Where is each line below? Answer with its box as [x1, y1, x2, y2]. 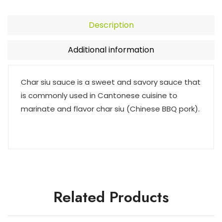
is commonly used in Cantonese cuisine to [21, 90, 177, 101]
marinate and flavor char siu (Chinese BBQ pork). [21, 103, 200, 114]
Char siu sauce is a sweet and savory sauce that [21, 76, 201, 87]
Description [88, 19, 134, 31]
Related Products [53, 186, 169, 208]
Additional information [68, 44, 154, 55]
